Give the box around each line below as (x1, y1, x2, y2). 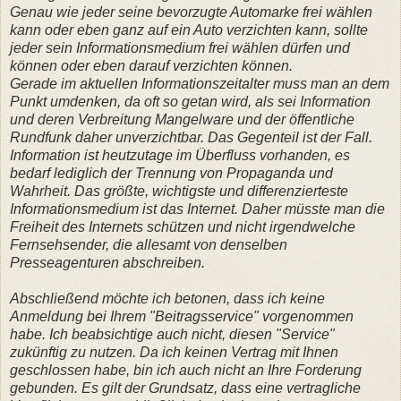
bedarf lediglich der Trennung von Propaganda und (10, 165, 333, 181)
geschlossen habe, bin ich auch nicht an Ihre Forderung (10, 362, 362, 378)
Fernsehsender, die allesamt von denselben (10, 236, 287, 252)
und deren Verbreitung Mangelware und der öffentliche (10, 111, 354, 127)
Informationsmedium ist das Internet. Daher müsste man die (10, 200, 385, 217)
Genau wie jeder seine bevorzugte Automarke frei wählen (10, 4, 372, 20)
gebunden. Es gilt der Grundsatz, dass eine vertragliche (10, 380, 361, 396)
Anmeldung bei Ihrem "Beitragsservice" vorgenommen (10, 308, 354, 324)
